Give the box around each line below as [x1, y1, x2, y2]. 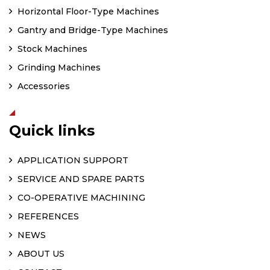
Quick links [9, 121, 95, 139]
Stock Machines [15, 43, 87, 54]
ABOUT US [15, 248, 64, 259]
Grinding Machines [15, 61, 101, 73]
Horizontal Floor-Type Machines [15, 5, 159, 17]
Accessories [15, 80, 70, 92]
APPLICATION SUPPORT [15, 154, 128, 166]
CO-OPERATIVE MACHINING [15, 192, 145, 203]
